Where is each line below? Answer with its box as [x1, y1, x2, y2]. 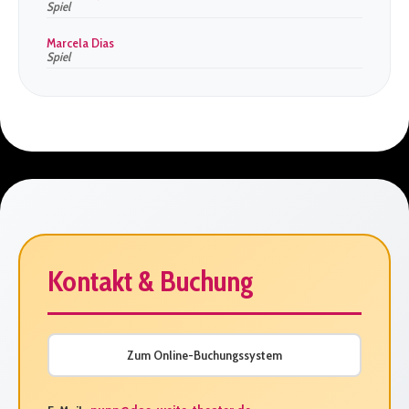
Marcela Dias [47, 35, 114, 51]
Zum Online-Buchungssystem [127, 347, 282, 363]
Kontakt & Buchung [47, 263, 254, 299]
